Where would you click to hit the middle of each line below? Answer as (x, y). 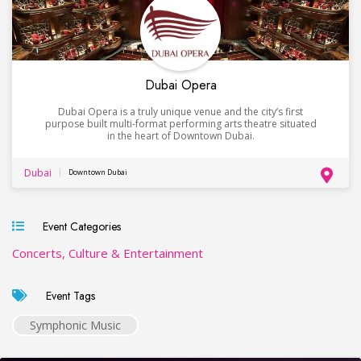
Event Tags (67, 295)
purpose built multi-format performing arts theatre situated (180, 123)
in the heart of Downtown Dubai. (180, 135)
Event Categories (79, 226)
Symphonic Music (75, 325)
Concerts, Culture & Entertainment (108, 253)
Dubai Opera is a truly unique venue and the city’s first (180, 111)
